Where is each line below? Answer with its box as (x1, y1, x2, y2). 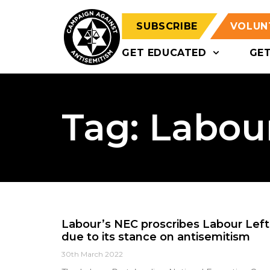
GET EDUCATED (122, 47, 207, 58)
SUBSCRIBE (136, 20, 198, 32)
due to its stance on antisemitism (61, 230, 250, 243)
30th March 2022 (61, 250, 123, 259)
